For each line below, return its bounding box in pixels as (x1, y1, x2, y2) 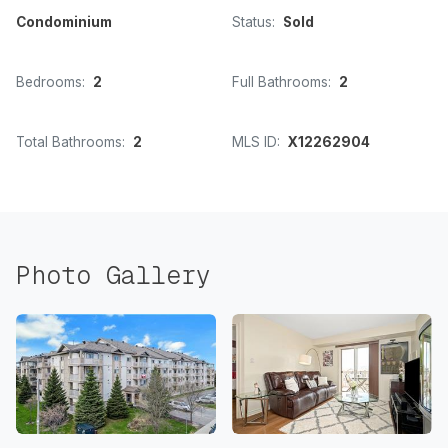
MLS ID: (232, 134, 280, 151)
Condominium (16, 14, 112, 31)
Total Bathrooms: (16, 134, 125, 151)
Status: (232, 14, 275, 31)
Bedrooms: (16, 74, 85, 91)
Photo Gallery (16, 259, 211, 292)
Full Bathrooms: (232, 74, 331, 91)
